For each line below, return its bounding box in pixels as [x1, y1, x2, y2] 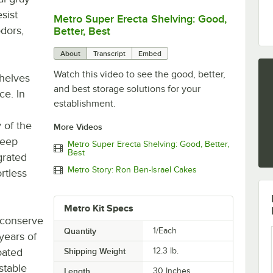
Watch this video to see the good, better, [53, 68, 225, 80]
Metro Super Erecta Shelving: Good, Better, [67, 139, 229, 149]
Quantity [63, 225, 96, 236]
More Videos [53, 121, 102, 132]
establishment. [53, 97, 116, 109]
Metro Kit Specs [63, 202, 133, 214]
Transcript [93, 49, 126, 58]
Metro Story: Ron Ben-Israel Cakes [67, 165, 197, 175]
